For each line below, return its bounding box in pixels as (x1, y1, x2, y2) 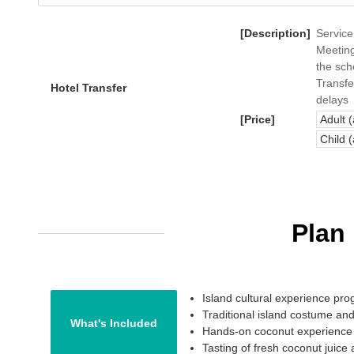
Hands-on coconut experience (202, 325, 352, 337)
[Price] (240, 113, 275, 126)
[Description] (240, 27, 311, 40)
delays (316, 93, 348, 106)
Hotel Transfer (51, 81, 126, 94)
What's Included (70, 316, 157, 330)
